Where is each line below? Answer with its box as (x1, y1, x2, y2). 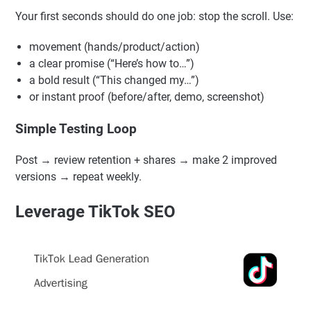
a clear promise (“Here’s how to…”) (29, 134, 194, 148)
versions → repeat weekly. (15, 247, 142, 261)
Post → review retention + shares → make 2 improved (15, 230, 277, 244)
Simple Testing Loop (15, 199, 137, 215)
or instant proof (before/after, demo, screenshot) (29, 167, 264, 181)
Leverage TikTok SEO (15, 279, 176, 299)
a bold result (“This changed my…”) (29, 151, 199, 165)
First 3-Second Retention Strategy (15, 55, 217, 71)
